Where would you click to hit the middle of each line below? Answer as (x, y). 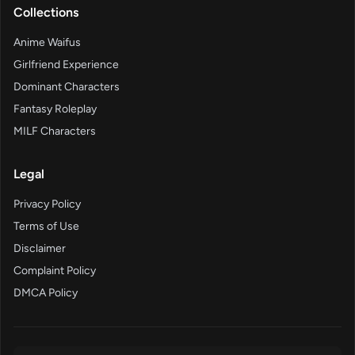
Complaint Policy (55, 271)
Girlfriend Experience (66, 65)
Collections (46, 13)
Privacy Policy (47, 204)
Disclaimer (40, 249)
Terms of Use (46, 227)
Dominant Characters (67, 87)
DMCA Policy (46, 293)
